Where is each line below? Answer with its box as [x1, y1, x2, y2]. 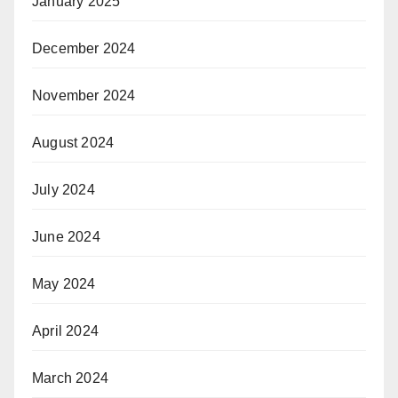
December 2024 [32, 41, 136, 56]
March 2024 [32, 370, 108, 386]
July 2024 [32, 182, 95, 197]
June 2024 [32, 229, 100, 244]
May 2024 [32, 276, 96, 291]
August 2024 [32, 135, 115, 150]
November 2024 [32, 88, 136, 103]
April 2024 [32, 323, 99, 338]
